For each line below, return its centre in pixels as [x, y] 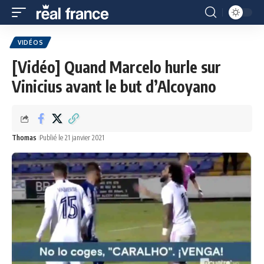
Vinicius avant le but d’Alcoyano [114, 86]
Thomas [24, 138]
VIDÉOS [31, 42]
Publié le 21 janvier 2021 [72, 138]
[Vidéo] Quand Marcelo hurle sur [116, 67]
